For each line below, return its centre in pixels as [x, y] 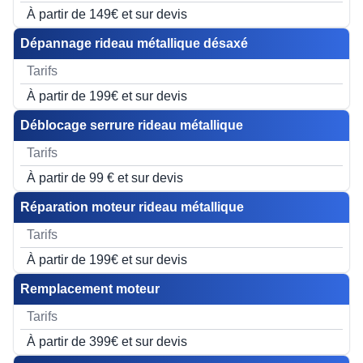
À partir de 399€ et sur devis [107, 342]
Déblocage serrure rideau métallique [132, 125]
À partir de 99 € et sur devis [105, 178]
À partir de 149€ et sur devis [107, 14]
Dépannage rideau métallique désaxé [134, 43]
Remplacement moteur [90, 289]
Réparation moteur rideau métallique [132, 207]
